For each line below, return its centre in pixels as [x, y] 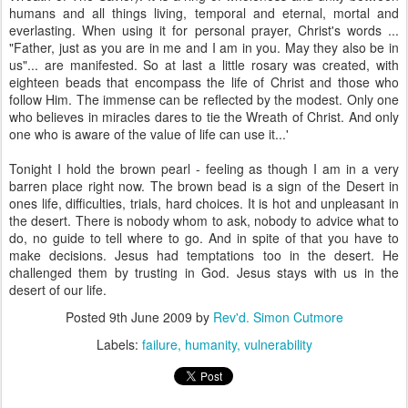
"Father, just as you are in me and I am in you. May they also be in [204, 47]
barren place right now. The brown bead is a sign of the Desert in [204, 186]
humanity [210, 344]
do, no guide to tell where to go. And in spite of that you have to [204, 238]
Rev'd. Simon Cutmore [278, 317]
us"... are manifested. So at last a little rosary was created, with [204, 65]
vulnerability [278, 344]
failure [159, 344]
